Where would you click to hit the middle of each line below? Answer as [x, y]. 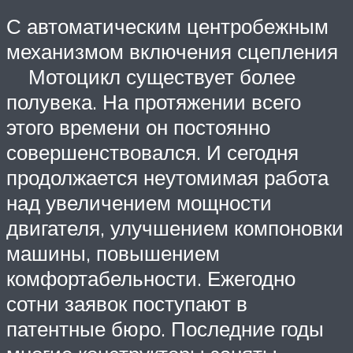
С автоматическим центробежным [167, 26]
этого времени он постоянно [138, 127]
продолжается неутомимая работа [167, 178]
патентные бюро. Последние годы [165, 329]
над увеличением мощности [139, 203]
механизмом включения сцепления [172, 52]
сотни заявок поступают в [127, 304]
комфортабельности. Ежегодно [151, 279]
